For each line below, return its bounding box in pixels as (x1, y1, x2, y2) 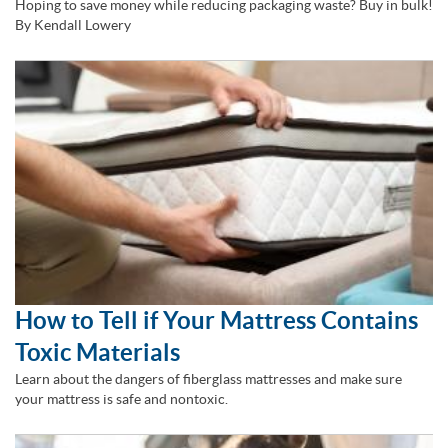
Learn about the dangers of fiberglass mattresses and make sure (15, 371, 402, 388)
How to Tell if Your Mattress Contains (15, 307, 418, 335)
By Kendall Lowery (15, 17, 131, 34)
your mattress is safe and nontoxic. (15, 391, 228, 408)
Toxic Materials (15, 339, 180, 367)
